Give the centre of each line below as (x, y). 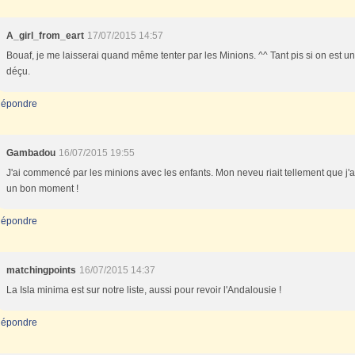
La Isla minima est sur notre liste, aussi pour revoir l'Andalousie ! (144, 290)
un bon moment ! (42, 189)
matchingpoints (41, 270)
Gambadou (31, 153)
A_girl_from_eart (45, 36)
